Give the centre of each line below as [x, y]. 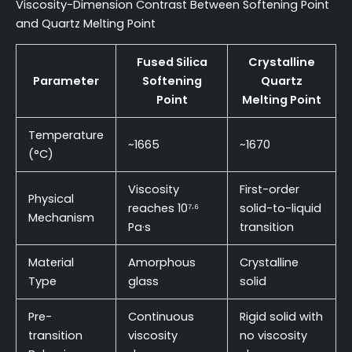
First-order [269, 190]
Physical [51, 199]
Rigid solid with [281, 317]
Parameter [66, 81]
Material [51, 263]
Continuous [161, 317]
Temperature [66, 136]
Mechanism [61, 218]
